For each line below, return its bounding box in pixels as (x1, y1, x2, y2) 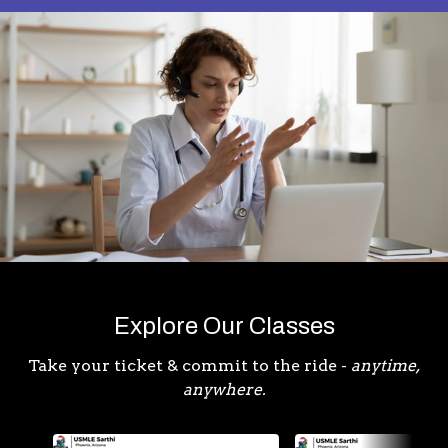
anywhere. (182, 380, 266, 399)
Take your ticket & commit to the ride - (28, 356, 351, 375)
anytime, (351, 356, 420, 375)
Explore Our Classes (113, 313, 335, 339)
